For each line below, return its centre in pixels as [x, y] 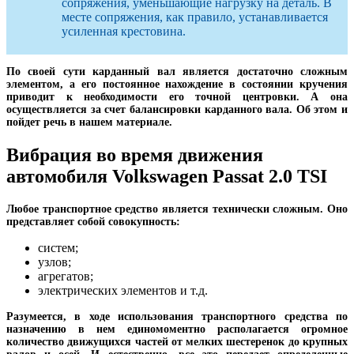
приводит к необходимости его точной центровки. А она [177, 96]
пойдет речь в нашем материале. [89, 122]
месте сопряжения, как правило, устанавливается [195, 17]
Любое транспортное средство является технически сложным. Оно [177, 209]
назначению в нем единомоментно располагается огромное [177, 329]
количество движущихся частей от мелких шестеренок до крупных [177, 341]
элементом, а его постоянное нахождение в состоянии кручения [177, 84]
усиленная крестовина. [124, 31]
